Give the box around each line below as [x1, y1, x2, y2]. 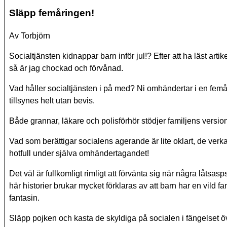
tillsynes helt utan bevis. [9, 96, 95, 105]
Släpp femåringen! [9, 8, 94, 19]
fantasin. [9, 194, 40, 203]
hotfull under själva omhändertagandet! [9, 149, 149, 158]
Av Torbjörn [9, 31, 50, 41]
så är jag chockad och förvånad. [9, 64, 123, 73]
